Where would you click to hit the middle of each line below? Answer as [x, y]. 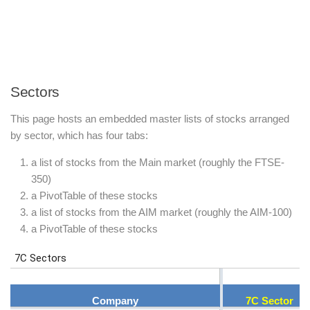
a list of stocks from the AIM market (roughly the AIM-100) [162, 212]
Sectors [35, 92]
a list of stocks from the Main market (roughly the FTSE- [158, 162]
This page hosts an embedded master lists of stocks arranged [150, 119]
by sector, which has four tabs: [79, 135]
